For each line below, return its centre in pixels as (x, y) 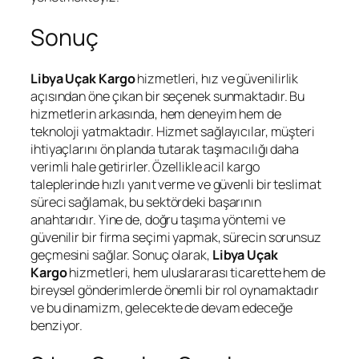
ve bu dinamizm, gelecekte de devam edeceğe (161, 307)
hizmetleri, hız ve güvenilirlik (217, 78)
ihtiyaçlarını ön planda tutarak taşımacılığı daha (165, 149)
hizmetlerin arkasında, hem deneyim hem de (156, 113)
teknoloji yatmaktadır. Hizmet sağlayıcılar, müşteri (173, 131)
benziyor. (57, 325)
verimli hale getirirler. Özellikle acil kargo (145, 166)
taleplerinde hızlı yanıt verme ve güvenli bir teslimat (176, 184)
